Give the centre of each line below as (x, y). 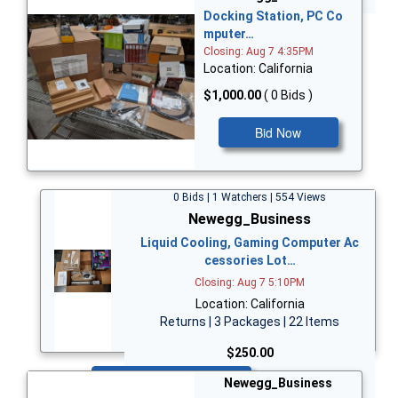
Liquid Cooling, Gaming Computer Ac (250, 242)
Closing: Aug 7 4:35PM (259, 52)
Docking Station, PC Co (273, 16)
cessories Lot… (250, 260)
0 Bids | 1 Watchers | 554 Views (250, 197)
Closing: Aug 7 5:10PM (250, 282)
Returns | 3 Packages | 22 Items (250, 321)
